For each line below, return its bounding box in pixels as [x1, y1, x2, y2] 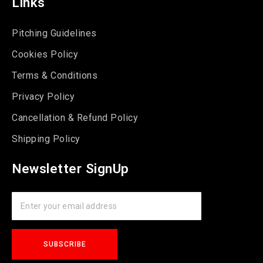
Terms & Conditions [12, 70, 97, 82]
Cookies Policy [12, 49, 78, 60]
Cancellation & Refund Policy [12, 112, 138, 124]
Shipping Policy [12, 133, 80, 145]
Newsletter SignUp [12, 161, 129, 177]
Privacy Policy [12, 91, 75, 103]
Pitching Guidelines [12, 28, 97, 39]
